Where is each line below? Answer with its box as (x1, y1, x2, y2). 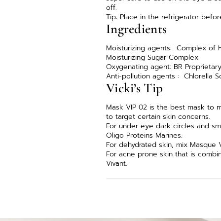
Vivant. (106, 158, 128, 169)
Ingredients (106, 21, 167, 37)
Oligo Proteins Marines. (106, 130, 183, 141)
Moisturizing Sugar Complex (106, 52, 199, 63)
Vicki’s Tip (106, 80, 163, 96)
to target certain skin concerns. (106, 111, 211, 122)
